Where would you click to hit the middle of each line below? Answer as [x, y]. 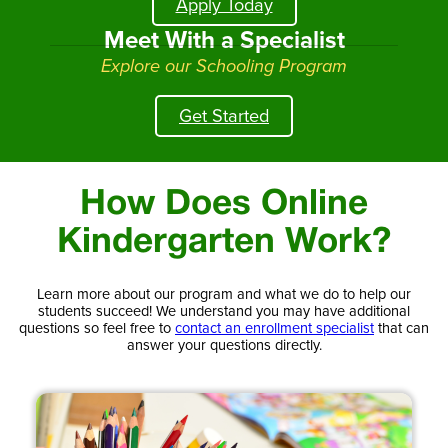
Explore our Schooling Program [224, 65]
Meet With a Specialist [224, 40]
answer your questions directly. [224, 345]
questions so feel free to [97, 328]
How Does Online [224, 205]
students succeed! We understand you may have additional [224, 311]
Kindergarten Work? [224, 243]
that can [401, 328]
